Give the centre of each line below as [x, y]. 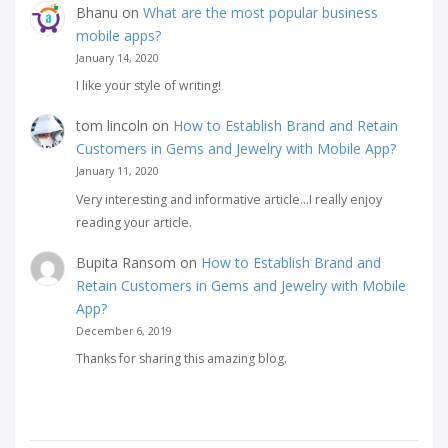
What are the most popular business [260, 12]
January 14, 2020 [117, 57]
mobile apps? [118, 35]
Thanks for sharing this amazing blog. [181, 359]
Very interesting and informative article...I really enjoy [228, 199]
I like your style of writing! [148, 85]
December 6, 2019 [123, 330]
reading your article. [133, 222]
